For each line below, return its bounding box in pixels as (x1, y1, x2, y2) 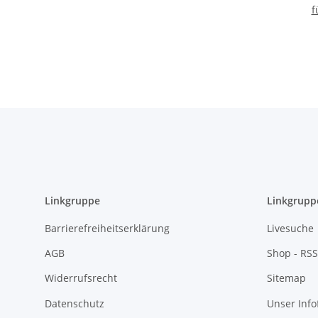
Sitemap (266, 271, 306, 285)
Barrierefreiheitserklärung (45, 221, 170, 235)
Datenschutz (45, 296, 104, 310)
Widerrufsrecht (45, 271, 117, 285)
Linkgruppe (45, 194, 100, 208)
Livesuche (266, 221, 314, 235)
